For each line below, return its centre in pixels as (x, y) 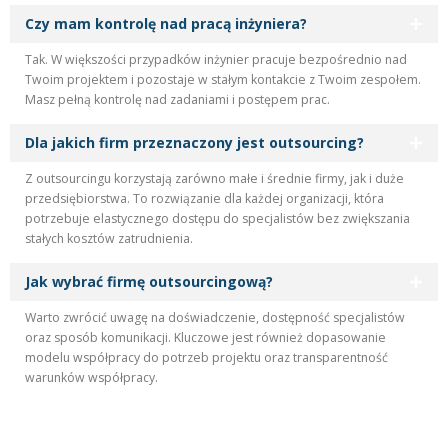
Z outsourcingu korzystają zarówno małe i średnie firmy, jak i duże (214, 178)
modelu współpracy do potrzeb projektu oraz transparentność (206, 357)
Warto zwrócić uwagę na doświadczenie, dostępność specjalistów (215, 317)
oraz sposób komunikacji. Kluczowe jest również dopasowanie (205, 337)
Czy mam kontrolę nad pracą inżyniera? (166, 23)
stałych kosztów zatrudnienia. (109, 238)
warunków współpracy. (91, 377)
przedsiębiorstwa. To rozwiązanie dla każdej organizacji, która (204, 198)
